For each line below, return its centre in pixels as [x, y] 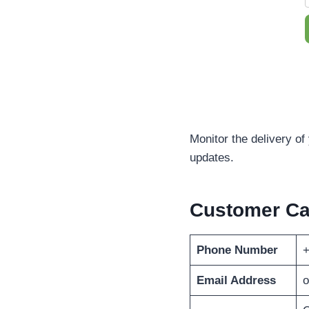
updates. [212, 158]
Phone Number [237, 250]
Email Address [236, 281]
